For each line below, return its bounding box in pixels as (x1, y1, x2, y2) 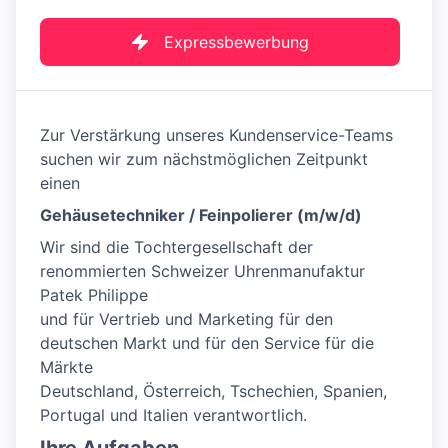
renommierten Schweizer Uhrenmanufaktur (40, 261, 365, 282)
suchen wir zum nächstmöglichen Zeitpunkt (40, 149, 368, 170)
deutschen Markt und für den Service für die (40, 333, 374, 354)
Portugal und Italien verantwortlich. (40, 405, 307, 426)
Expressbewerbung (163, 32, 309, 53)
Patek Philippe (40, 285, 148, 306)
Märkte (40, 357, 93, 378)
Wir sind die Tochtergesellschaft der (40, 237, 313, 258)
